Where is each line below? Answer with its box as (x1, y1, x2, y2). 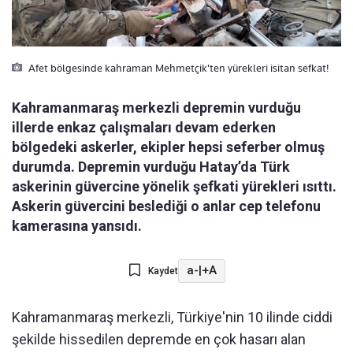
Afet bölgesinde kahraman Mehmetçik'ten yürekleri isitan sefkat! (26, 61, 329, 74)
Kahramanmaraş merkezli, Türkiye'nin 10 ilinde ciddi (12, 308, 333, 325)
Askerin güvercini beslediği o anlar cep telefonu (12, 197, 321, 214)
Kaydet (147, 265, 178, 277)
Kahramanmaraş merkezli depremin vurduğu (12, 98, 301, 116)
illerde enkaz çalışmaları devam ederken (12, 118, 276, 136)
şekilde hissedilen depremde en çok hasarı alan (12, 330, 306, 347)
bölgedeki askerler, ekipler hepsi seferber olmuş (12, 138, 325, 155)
